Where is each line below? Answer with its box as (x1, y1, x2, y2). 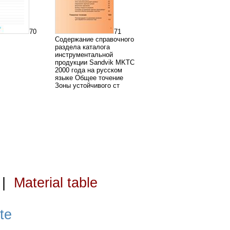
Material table (13, 175, 98, 190)
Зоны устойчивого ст (55, 82, 120, 89)
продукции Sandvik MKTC (55, 59, 135, 66)
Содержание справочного (55, 35, 134, 43)
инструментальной (55, 51, 113, 59)
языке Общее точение (55, 74, 123, 82)
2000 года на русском (55, 66, 122, 74)
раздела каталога (55, 43, 110, 51)
